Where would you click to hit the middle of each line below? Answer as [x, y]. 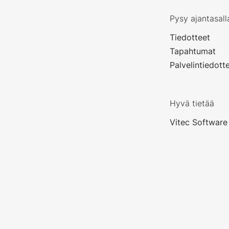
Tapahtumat [193, 51]
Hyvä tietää [192, 104]
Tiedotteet [190, 38]
